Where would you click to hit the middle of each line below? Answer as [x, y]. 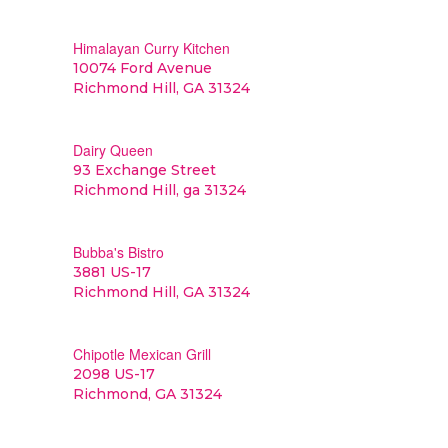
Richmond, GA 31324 [147, 394]
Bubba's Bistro [118, 252]
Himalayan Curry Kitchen [151, 48]
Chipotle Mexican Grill [141, 354]
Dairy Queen [112, 150]
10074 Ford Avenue [142, 68]
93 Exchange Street [144, 170]
